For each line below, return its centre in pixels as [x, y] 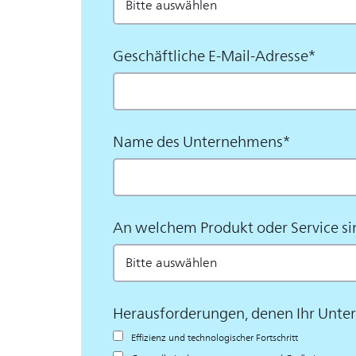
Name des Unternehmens [198, 141]
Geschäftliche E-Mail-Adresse [211, 56]
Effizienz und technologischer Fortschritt [215, 338]
